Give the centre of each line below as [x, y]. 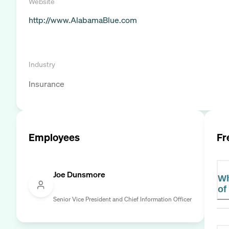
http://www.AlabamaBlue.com [83, 20]
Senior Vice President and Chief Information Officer [122, 199]
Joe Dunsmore [79, 174]
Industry [42, 64]
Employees [54, 137]
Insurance [47, 84]
